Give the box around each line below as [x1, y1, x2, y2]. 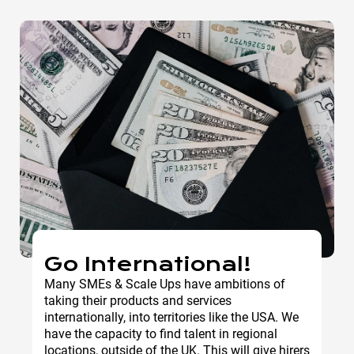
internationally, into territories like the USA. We [44, 309, 299, 325]
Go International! [44, 251, 251, 277]
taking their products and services [44, 292, 232, 308]
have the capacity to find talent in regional [44, 326, 277, 341]
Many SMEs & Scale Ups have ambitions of [44, 276, 285, 292]
